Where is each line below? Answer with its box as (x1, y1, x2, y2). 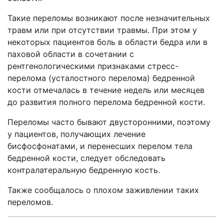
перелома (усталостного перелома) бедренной (7, 73, 195, 83)
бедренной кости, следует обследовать (7, 153, 165, 163)
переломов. (7, 197, 53, 207)
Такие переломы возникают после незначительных (7, 13, 210, 23)
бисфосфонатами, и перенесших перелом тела (7, 141, 192, 151)
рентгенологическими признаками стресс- (7, 61, 178, 71)
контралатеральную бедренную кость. (7, 165, 160, 175)
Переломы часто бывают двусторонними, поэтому (7, 117, 210, 127)
